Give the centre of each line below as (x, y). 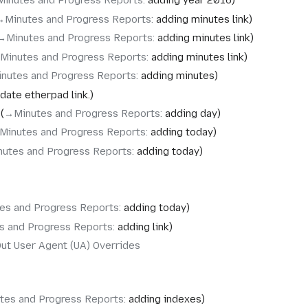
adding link (143, 227)
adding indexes (165, 299)
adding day (191, 113)
